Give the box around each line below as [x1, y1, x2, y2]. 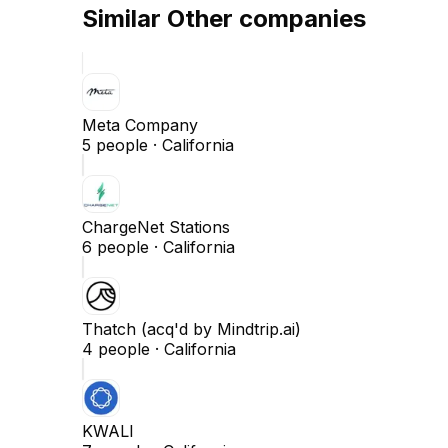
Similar [82, 4, 167, 34]
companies [233, 4, 366, 34]
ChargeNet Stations [82, 216, 230, 237]
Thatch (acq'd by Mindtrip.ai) [82, 318, 301, 339]
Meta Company [82, 114, 198, 135]
